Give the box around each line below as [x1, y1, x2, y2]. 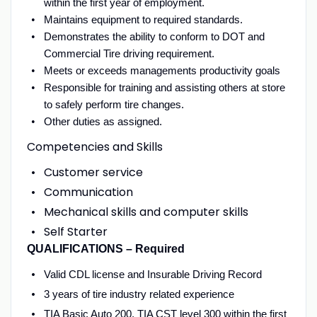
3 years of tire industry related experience [43, 287, 237, 300]
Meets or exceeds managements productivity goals [43, 64, 283, 76]
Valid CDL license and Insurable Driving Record [43, 267, 265, 280]
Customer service [43, 163, 143, 180]
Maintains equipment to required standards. [43, 13, 243, 25]
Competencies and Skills [26, 138, 163, 155]
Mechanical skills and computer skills [43, 203, 248, 220]
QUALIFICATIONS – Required [26, 242, 185, 255]
